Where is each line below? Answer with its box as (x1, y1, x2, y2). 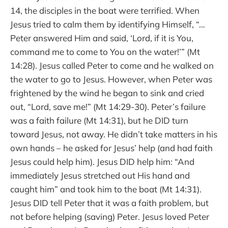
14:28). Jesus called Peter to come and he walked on (10, 60, 214, 71)
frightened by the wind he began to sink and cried (10, 88, 204, 99)
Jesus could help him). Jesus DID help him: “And (10, 156, 194, 167)
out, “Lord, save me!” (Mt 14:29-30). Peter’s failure (10, 101, 206, 112)
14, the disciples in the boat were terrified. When (10, 5, 199, 16)
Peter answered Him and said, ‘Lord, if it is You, (10, 33, 193, 44)
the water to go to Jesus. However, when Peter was (10, 74, 212, 85)
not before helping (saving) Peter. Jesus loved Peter (10, 211, 209, 222)
